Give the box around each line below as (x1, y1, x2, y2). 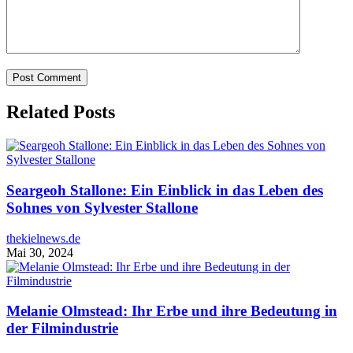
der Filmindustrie (6, 320, 118, 337)
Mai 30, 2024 (6, 245, 73, 259)
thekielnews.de (6, 231, 80, 245)
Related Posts (6, 102, 115, 123)
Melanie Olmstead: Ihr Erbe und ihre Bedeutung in (6, 303, 337, 320)
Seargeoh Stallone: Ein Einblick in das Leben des (6, 181, 323, 199)
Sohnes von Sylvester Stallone (6, 199, 198, 216)
